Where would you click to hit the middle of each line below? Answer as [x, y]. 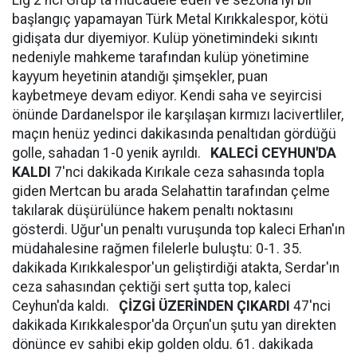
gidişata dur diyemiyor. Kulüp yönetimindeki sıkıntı [165, 38]
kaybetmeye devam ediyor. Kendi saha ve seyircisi [167, 96]
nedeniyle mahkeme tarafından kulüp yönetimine [161, 57]
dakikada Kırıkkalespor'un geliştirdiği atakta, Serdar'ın [176, 268]
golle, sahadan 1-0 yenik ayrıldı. [111, 153]
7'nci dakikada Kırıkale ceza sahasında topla [188, 172]
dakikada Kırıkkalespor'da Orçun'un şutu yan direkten [174, 325]
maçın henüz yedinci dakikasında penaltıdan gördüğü [174, 134]
